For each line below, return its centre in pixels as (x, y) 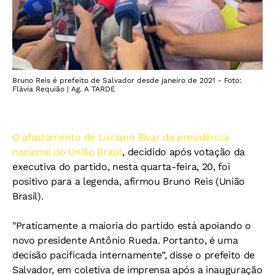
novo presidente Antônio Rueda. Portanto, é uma (125, 240)
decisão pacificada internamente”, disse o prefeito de (134, 255)
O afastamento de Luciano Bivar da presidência (121, 137)
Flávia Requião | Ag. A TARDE (64, 89)
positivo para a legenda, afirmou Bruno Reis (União (129, 181)
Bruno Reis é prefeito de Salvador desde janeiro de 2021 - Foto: (127, 80)
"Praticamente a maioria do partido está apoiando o (132, 226)
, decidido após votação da (184, 152)
